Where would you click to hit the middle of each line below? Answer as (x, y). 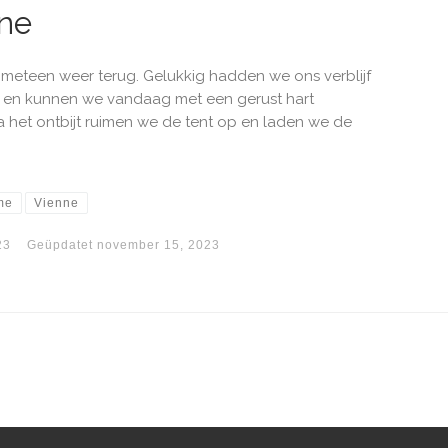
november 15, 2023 (158, 244)
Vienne (57, 202)
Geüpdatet (61, 244)
